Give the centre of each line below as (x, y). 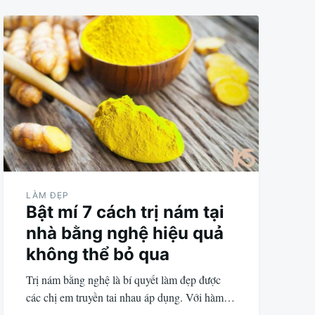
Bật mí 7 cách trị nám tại (126, 212)
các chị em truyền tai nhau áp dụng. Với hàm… (131, 297)
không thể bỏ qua (98, 255)
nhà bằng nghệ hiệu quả (125, 233)
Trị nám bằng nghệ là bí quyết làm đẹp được (124, 280)
